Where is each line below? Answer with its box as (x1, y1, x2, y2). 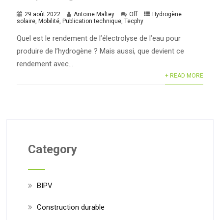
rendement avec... (17, 59, 74, 68)
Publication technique (62, 17, 122, 25)
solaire (17, 17, 36, 25)
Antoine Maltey (74, 10, 115, 18)
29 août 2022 (25, 10, 61, 18)
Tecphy (124, 17, 144, 25)
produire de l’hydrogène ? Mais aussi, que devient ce (17, 46, 185, 55)
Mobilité (38, 17, 60, 25)
